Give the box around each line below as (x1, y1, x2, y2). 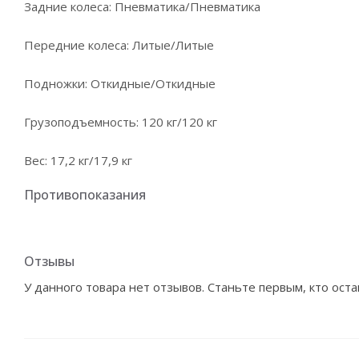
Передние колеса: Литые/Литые (24, 37, 214, 53)
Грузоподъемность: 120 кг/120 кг (24, 114, 217, 130)
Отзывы (24, 252, 75, 270)
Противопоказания (24, 186, 146, 204)
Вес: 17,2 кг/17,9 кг (24, 152, 132, 168)
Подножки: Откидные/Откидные (24, 75, 216, 91)
